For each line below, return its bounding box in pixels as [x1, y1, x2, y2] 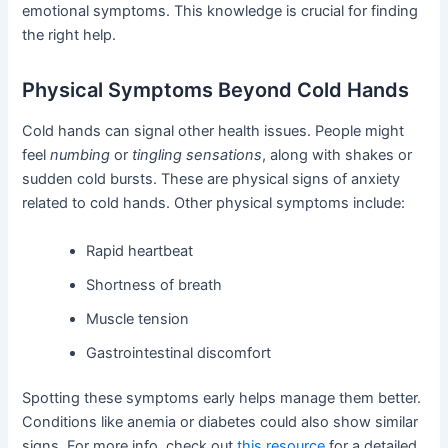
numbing [50, 146, 111, 165]
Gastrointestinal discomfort [86, 343, 272, 362]
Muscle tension [86, 309, 190, 328]
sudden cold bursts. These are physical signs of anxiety [22, 170, 401, 189]
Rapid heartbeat [86, 241, 194, 260]
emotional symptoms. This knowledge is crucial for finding [22, 2, 419, 21]
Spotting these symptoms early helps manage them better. [22, 389, 422, 408]
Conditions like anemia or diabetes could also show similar [22, 413, 419, 432]
